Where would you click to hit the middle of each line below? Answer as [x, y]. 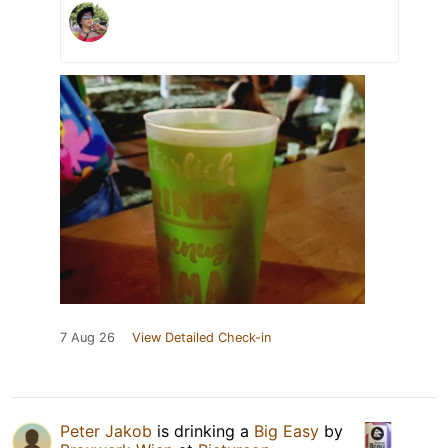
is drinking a [203, 430]
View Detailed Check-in [201, 337]
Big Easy [286, 430]
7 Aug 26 [87, 337]
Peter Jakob [106, 430]
